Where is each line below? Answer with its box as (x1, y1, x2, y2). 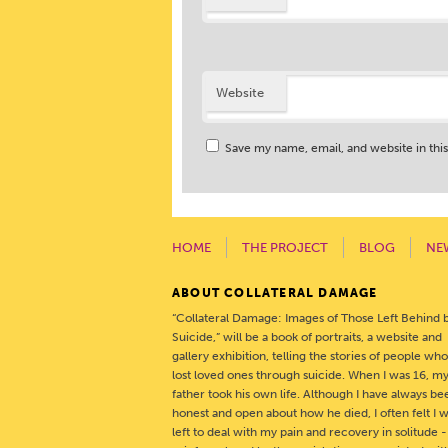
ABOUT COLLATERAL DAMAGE (172, 286, 378, 300)
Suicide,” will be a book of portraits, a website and (172, 330, 442, 344)
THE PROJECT (242, 240, 328, 255)
